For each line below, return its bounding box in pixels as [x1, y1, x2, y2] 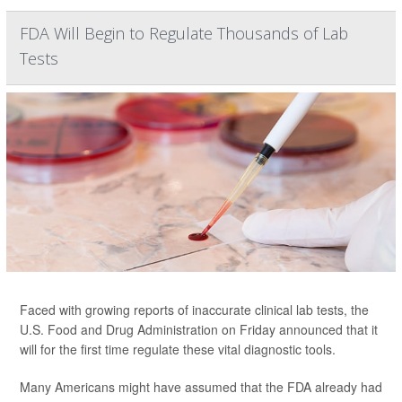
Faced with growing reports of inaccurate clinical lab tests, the [20, 301, 369, 319]
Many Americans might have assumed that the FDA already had [20, 378, 382, 396]
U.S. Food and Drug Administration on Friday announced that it [20, 320, 378, 338]
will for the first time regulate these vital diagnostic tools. [20, 340, 336, 358]
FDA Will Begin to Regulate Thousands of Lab [20, 22, 348, 44]
